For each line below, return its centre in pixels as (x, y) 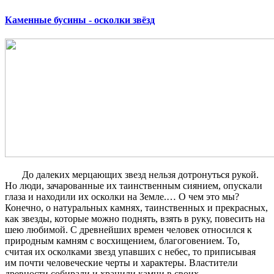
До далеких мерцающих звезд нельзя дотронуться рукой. (139, 175)
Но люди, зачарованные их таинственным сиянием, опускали (134, 186)
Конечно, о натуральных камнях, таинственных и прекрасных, (136, 208)
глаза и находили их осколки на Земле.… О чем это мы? (122, 197)
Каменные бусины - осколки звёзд (80, 20)
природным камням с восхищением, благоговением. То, (122, 241)
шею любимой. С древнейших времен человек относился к (128, 230)
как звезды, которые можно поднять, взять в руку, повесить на (135, 219)
